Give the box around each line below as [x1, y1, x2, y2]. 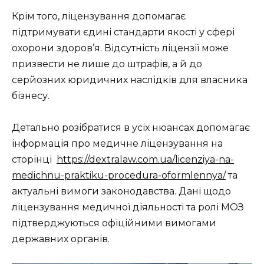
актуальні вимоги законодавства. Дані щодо [12, 186, 231, 197]
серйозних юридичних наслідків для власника [12, 74, 247, 86]
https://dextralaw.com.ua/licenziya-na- [57, 154, 234, 166]
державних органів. [12, 233, 110, 245]
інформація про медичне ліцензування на [12, 138, 223, 150]
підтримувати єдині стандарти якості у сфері [12, 27, 235, 38]
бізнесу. [12, 90, 49, 102]
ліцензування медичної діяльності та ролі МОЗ [12, 202, 244, 213]
